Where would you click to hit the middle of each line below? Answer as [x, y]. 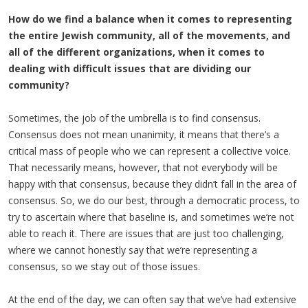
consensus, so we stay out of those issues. [104, 266]
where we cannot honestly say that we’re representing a [133, 250]
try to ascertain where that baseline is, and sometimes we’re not [151, 217]
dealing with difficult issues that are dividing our [130, 68]
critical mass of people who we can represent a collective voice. [150, 151]
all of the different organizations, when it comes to [136, 52]
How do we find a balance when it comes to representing [150, 19]
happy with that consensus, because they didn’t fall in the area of [152, 184]
